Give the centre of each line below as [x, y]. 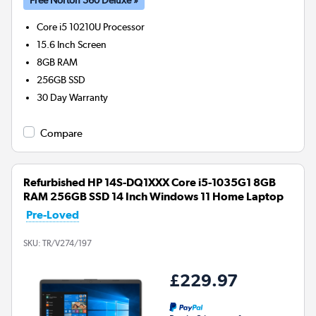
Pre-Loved [53, 214]
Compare [61, 133]
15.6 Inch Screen [72, 44]
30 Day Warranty [73, 97]
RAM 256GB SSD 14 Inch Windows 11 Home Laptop [153, 196]
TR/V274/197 [67, 243]
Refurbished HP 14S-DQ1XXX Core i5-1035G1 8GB [150, 182]
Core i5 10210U [69, 26]
